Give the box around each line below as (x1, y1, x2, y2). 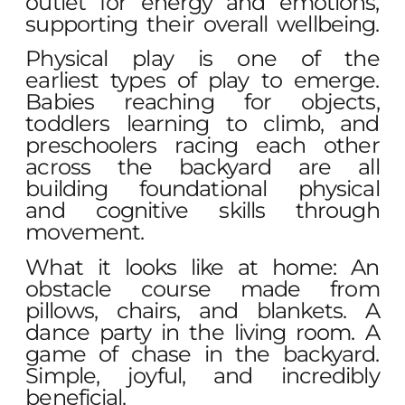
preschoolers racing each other (25, 132, 380, 159)
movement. (25, 219, 145, 246)
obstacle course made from (25, 275, 380, 302)
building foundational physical (25, 175, 380, 202)
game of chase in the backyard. (25, 340, 380, 367)
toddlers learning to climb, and (25, 110, 380, 137)
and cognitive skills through (25, 197, 380, 224)
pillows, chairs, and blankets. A (25, 297, 380, 324)
